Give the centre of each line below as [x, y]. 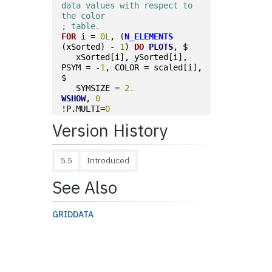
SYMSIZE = [93, 88]
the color [83, 16]
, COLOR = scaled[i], [154, 67]
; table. [81, 26]
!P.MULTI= [83, 109]
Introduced [108, 160]
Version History [110, 130]
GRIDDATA [73, 214]
